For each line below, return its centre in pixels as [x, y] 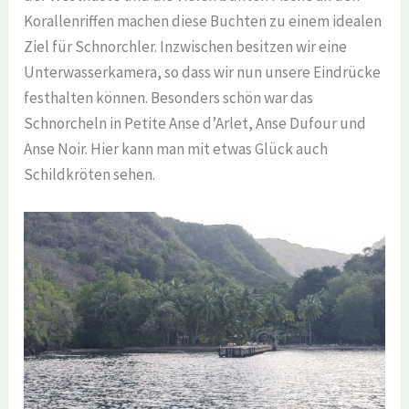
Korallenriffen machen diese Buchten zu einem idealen [203, 21]
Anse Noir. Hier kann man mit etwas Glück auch [176, 148]
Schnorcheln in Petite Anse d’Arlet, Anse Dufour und [195, 123]
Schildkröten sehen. [90, 174]
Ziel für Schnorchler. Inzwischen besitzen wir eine [186, 46]
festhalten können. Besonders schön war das [169, 97]
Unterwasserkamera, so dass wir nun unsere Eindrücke [203, 72]
